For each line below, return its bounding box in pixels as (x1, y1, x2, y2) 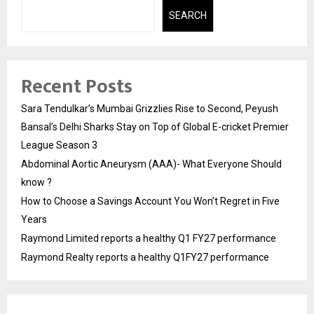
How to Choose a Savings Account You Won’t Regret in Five (21, 196, 280, 207)
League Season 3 (21, 139, 97, 151)
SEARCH (168, 10, 207, 22)
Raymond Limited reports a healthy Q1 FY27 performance (21, 233, 276, 245)
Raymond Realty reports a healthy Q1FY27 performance (21, 252, 269, 264)
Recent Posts (21, 70, 132, 104)
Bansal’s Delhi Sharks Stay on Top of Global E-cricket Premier (21, 121, 289, 133)
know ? (21, 177, 52, 189)
